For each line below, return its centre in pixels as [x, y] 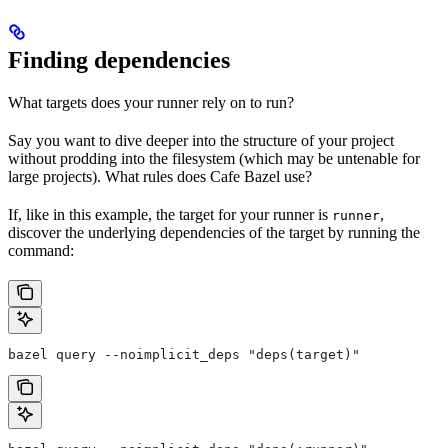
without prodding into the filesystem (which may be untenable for [214, 159]
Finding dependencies [119, 60]
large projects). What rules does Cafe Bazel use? [160, 177]
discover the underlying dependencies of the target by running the [214, 233]
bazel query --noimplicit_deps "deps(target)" [184, 355]
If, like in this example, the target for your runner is [170, 215]
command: [41, 251]
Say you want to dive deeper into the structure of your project [201, 141]
